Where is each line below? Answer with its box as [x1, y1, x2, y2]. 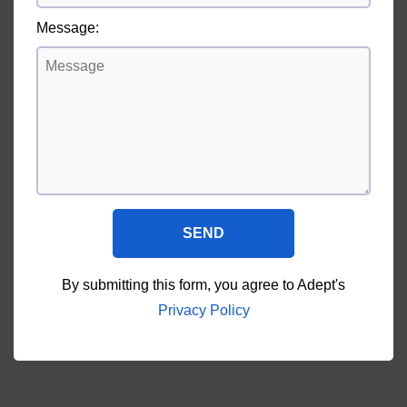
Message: [36, 19, 99, 35]
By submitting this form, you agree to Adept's [62, 276, 345, 293]
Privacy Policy [157, 302, 250, 318]
